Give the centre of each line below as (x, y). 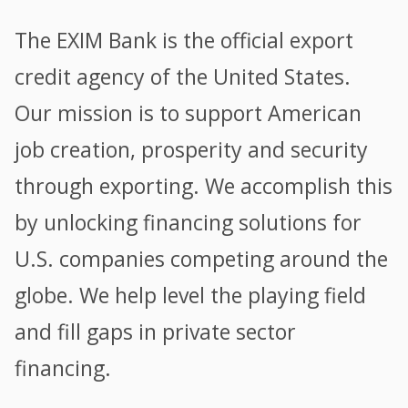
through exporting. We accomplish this (204, 186)
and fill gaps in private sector (156, 332)
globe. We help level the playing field (191, 296)
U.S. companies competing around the (202, 259)
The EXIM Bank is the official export (184, 41)
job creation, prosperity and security (192, 150)
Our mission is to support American (189, 113)
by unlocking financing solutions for (189, 223)
